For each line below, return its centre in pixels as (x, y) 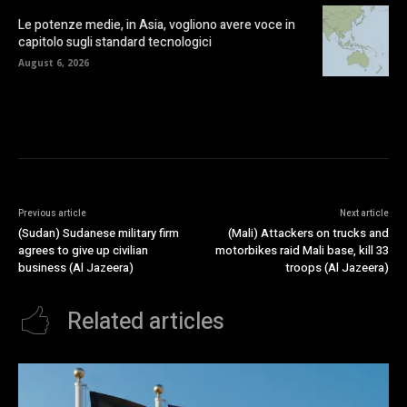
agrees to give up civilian (83, 250)
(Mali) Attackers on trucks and (308, 233)
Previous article (52, 213)
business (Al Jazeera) (76, 267)
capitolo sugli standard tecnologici (115, 43)
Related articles (146, 322)
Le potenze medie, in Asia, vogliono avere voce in (157, 25)
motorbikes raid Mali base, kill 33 (302, 250)
